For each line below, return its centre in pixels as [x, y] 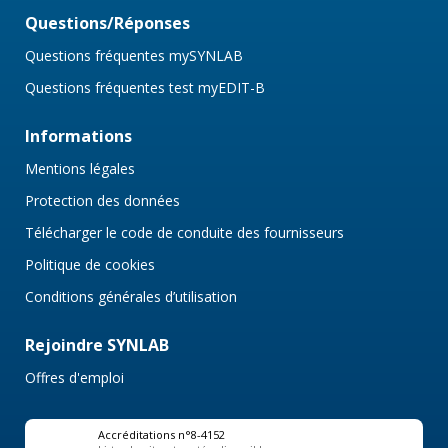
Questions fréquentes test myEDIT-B [145, 88]
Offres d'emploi [74, 378]
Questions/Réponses [107, 23]
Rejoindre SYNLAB [97, 345]
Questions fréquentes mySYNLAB [134, 56]
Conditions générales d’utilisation [131, 297]
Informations [78, 136]
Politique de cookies [90, 265]
